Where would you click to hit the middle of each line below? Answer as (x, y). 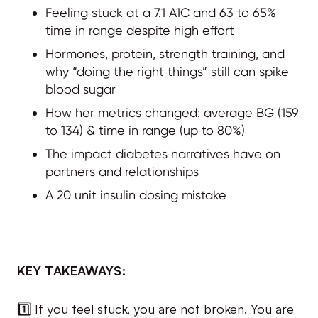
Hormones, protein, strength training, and (165, 53)
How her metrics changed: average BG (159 (172, 112)
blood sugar (81, 89)
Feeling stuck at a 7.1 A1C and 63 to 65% (161, 12)
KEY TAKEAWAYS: (71, 269)
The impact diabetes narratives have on (163, 153)
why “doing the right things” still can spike (167, 71)
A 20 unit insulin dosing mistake (136, 194)
